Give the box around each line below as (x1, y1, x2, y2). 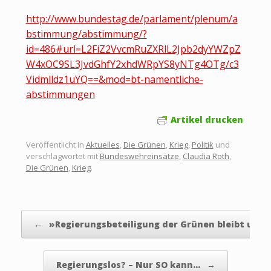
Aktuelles (85, 139, 120, 150)
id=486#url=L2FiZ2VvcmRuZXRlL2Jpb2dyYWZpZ (25, 42, 241, 56)
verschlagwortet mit (25, 150, 100, 162)
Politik (191, 139, 214, 150)
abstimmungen (25, 88, 95, 101)
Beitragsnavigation (21, 209, 90, 221)
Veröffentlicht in (25, 139, 86, 150)
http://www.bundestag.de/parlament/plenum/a (25, 12, 238, 25)
